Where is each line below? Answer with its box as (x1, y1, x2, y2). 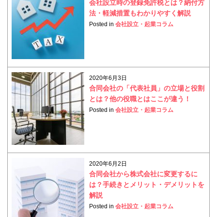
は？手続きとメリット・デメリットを (89, 181, 205, 189)
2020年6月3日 (89, 75, 127, 82)
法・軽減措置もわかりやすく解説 (89, 9, 191, 17)
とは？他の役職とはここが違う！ (89, 95, 191, 103)
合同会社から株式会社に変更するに (89, 170, 198, 178)
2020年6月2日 (89, 160, 127, 168)
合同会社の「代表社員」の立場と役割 (89, 84, 205, 93)
